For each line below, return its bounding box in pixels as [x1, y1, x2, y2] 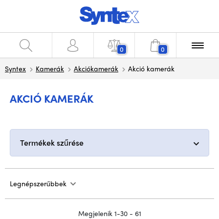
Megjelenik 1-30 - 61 [78, 208, 141, 218]
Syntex [5, 64, 26, 73]
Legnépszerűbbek [10, 178, 66, 188]
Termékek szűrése [20, 137, 84, 148]
